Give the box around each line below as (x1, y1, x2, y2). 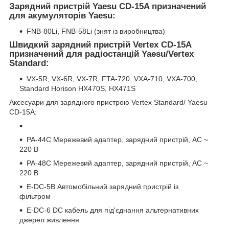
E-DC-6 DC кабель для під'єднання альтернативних (27, 205, 199, 214)
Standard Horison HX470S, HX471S (19, 84, 138, 93)
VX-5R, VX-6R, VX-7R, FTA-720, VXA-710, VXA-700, (27, 74, 197, 83)
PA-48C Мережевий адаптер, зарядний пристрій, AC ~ (27, 158, 208, 167)
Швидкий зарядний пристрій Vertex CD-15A (9, 39, 191, 50)
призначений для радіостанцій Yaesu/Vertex (9, 49, 194, 59)
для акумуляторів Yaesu (9, 11, 112, 21)
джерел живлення (19, 215, 79, 224)
